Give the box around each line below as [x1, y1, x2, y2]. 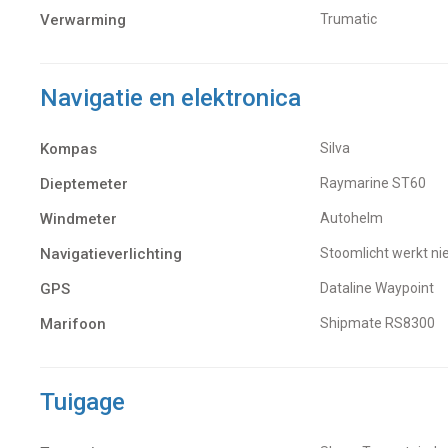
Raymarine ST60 [329, 175, 426, 192]
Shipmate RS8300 [329, 315, 435, 332]
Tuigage [40, 388, 125, 417]
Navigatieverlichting [40, 245, 182, 264]
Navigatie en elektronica [40, 84, 301, 113]
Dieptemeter [40, 175, 128, 194]
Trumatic [328, 11, 377, 28]
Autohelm [330, 210, 383, 227]
